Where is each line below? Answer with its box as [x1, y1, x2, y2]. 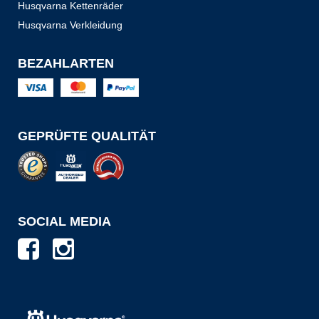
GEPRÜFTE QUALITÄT [18, 128, 156, 143]
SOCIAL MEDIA [18, 214, 111, 229]
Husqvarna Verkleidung [18, 19, 122, 31]
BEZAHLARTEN [18, 56, 114, 70]
